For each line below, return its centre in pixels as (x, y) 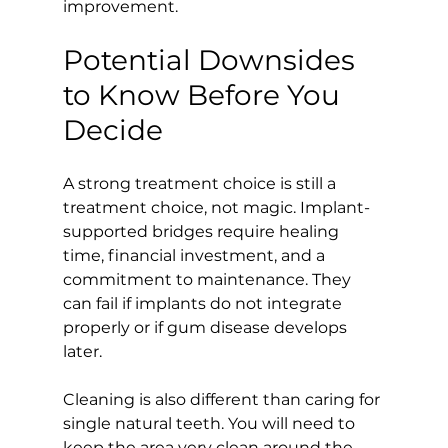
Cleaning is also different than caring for (223, 399)
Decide (112, 129)
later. (82, 351)
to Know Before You (204, 94)
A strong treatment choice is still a (201, 183)
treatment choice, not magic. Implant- (216, 207)
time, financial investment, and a (195, 255)
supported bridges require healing (202, 231)
